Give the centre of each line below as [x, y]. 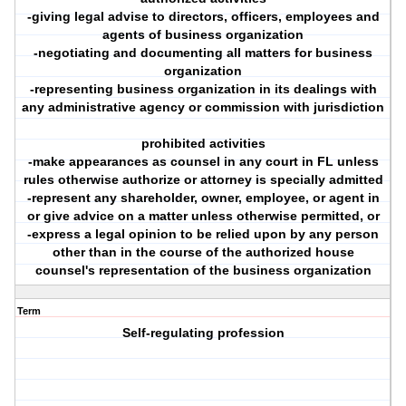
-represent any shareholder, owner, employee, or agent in [203, 198]
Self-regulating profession [203, 333]
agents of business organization [203, 35]
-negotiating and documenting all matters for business [203, 53]
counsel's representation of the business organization [203, 271]
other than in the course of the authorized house [203, 252]
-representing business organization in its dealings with [203, 89]
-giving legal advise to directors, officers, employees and [203, 17]
